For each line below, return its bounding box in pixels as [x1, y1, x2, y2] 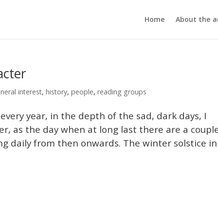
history [46, 87, 68, 96]
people [71, 87, 94, 96]
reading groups [97, 87, 147, 96]
